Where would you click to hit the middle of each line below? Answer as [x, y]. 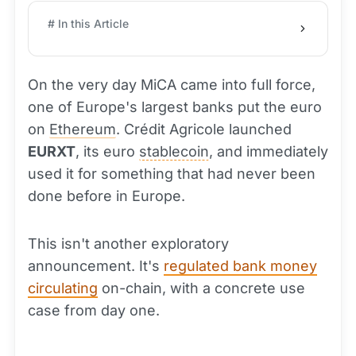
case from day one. [94, 310]
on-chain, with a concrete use [201, 288]
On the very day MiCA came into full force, [172, 85]
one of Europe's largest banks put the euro [175, 107]
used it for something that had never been [172, 174]
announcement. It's [96, 266]
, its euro [107, 151]
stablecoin [174, 151]
